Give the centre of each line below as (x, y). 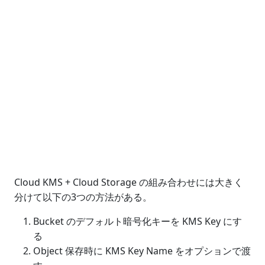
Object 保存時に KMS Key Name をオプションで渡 (142, 251)
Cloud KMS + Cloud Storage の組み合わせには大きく (129, 182)
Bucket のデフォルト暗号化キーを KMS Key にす (138, 221)
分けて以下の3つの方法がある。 (83, 197)
